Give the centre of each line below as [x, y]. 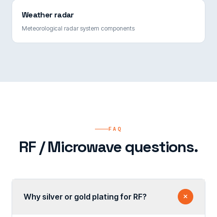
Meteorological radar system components [78, 28]
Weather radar [48, 15]
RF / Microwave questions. [108, 147]
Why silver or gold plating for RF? [85, 197]
